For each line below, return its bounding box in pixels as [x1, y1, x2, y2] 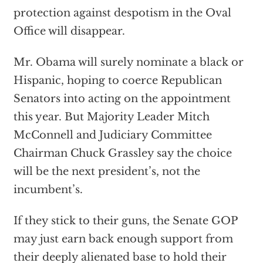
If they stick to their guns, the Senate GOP [13, 214, 237, 227]
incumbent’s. [13, 183, 83, 196]
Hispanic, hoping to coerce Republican [13, 74, 222, 87]
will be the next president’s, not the [13, 165, 200, 178]
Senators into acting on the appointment [13, 92, 231, 105]
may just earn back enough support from [13, 232, 233, 245]
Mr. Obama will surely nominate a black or [13, 56, 244, 69]
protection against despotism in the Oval [13, 6, 231, 19]
